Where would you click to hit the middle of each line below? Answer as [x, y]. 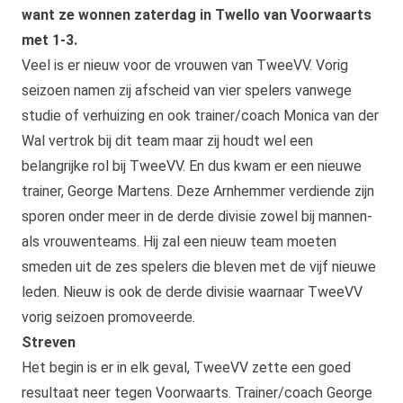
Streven [49, 343]
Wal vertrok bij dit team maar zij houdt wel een [167, 141]
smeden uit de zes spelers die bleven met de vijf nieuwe [199, 267]
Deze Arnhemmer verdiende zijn [275, 192]
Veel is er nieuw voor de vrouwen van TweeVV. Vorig [185, 66]
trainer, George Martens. [99, 192]
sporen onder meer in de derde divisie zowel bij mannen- [197, 217]
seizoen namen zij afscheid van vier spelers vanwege [187, 91]
